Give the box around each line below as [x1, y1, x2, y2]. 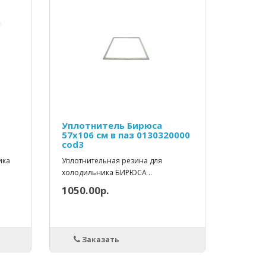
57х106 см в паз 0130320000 [62, 129, 191, 141]
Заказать [80, 235, 120, 245]
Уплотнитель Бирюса [62, 119, 163, 132]
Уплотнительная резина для [62, 156, 163, 166]
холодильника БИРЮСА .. [62, 167, 153, 178]
